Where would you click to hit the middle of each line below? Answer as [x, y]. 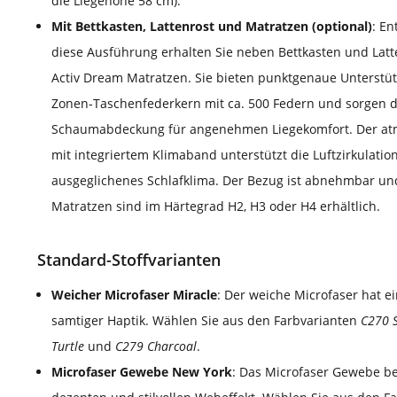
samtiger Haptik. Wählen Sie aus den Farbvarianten [206, 321]
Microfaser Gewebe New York [142, 372]
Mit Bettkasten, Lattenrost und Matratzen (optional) [212, 27]
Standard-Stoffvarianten [129, 260]
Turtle [70, 346]
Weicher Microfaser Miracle [134, 295]
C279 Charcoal [156, 346]
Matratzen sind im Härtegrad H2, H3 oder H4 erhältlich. [216, 206]
